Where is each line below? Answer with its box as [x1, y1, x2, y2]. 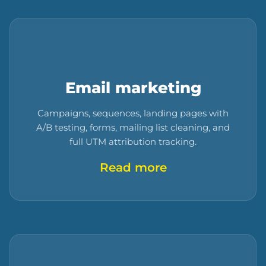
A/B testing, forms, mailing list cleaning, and [36, 122, 230, 134]
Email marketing [65, 78, 201, 97]
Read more [99, 160, 167, 175]
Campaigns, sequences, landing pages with [37, 107, 229, 119]
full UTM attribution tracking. [69, 136, 197, 148]
